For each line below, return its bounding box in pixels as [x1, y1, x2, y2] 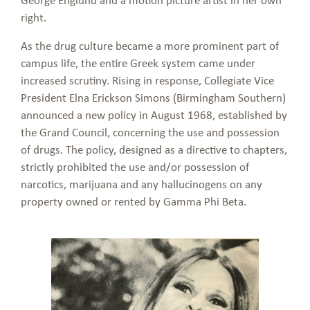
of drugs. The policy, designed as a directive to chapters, [21, 141, 287, 158]
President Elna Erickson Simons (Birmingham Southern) [21, 89, 286, 106]
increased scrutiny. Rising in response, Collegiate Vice [21, 72, 274, 89]
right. [21, 9, 46, 26]
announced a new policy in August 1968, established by [21, 107, 287, 123]
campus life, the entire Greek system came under [21, 55, 255, 71]
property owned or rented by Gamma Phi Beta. [21, 193, 246, 210]
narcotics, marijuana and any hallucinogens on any [21, 176, 262, 192]
